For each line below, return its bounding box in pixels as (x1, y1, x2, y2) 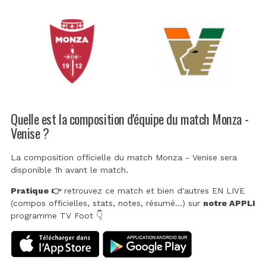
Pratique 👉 (11, 186, 61, 196)
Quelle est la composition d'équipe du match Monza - (11, 108, 249, 128)
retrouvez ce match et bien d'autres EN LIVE (61, 186, 245, 196)
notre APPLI (203, 198, 255, 208)
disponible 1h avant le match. (11, 165, 128, 175)
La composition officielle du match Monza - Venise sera (11, 153, 237, 163)
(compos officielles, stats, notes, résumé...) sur (11, 198, 203, 208)
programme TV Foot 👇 (11, 211, 103, 221)
